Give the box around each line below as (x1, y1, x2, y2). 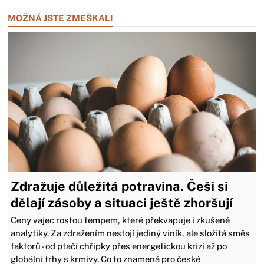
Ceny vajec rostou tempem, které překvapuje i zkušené (11, 214, 230, 225)
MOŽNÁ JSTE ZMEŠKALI (8, 12, 114, 23)
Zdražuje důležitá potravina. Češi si (11, 178, 229, 194)
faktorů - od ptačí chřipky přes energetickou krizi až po (11, 240, 227, 251)
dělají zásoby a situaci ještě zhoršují (11, 194, 233, 210)
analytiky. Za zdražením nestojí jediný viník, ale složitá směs (11, 227, 250, 238)
